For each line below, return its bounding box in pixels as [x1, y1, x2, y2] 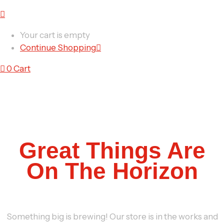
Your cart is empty [20, 30, 90, 40]
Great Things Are [18, 137, 205, 163]
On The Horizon [26, 157, 198, 184]
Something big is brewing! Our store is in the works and [6, 211, 218, 221]
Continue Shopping [20, 42, 96, 52]
